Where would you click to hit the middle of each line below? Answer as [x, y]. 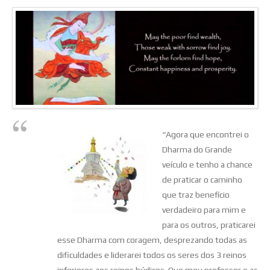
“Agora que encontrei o [206, 134]
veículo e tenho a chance [207, 164]
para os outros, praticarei [209, 224]
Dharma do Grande [197, 149]
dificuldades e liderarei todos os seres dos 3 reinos [152, 255]
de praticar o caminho [202, 179]
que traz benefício [196, 194]
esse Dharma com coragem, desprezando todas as [152, 240]
